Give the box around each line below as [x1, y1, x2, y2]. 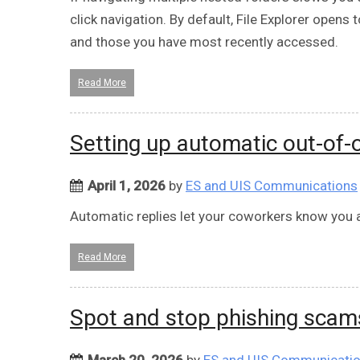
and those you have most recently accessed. [70, 33, 338, 50]
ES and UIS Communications [186, 177, 358, 194]
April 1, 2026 [88, 177, 166, 194]
